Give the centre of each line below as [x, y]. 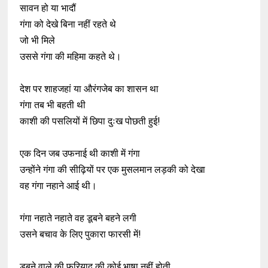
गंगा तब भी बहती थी [53, 105]
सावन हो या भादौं [48, 8]
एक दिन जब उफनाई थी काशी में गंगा [80, 153]
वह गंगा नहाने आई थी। [59, 186]
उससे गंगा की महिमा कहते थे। [71, 57]
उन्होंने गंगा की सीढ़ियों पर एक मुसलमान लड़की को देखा [113, 170]
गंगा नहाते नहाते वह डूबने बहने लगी [78, 218]
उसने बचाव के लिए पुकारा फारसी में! [81, 234]
